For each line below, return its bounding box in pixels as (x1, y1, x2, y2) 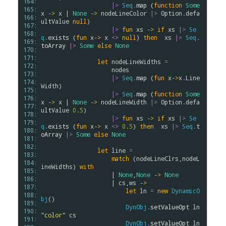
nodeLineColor (101, 9, 147, 17)
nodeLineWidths (111, 58, 161, 66)
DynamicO (172, 187, 200, 195)
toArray (41, 41, 66, 49)
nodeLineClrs (136, 154, 179, 162)
